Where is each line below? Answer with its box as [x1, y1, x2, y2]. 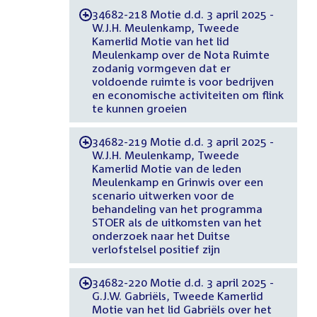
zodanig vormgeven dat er [91, 61, 231, 74]
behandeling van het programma [91, 202, 263, 215]
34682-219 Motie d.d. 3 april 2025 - [91, 134, 274, 148]
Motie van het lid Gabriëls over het [91, 302, 272, 316]
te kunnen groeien [91, 101, 187, 115]
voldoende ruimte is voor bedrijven [91, 74, 274, 88]
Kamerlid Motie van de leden [91, 161, 241, 175]
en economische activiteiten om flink [91, 88, 284, 101]
